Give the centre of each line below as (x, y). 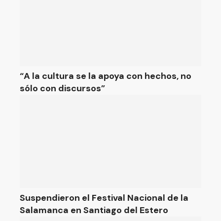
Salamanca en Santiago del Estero (94, 210)
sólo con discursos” (62, 88)
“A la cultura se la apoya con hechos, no (106, 76)
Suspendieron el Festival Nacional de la (104, 198)
